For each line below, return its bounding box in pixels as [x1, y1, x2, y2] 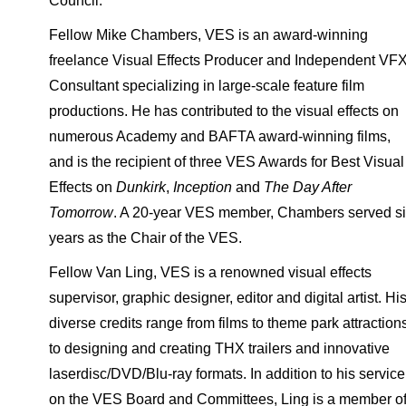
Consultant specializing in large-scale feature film [48, 78, 364, 93]
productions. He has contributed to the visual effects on [48, 103, 399, 119]
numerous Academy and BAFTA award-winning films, [48, 129, 391, 144]
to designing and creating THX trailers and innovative [48, 341, 390, 356]
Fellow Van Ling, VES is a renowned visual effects [48, 265, 372, 280]
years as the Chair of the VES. [48, 230, 242, 246]
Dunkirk [115, 179, 166, 195]
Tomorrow [48, 205, 113, 220]
